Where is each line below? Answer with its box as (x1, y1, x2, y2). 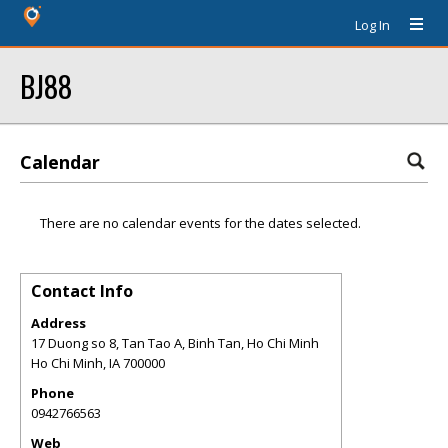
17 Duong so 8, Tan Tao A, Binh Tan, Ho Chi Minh (31, 334, 319, 352)
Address (31, 314, 86, 332)
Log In (355, 16, 390, 34)
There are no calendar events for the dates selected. (40, 214, 361, 232)
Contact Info (31, 280, 133, 302)
